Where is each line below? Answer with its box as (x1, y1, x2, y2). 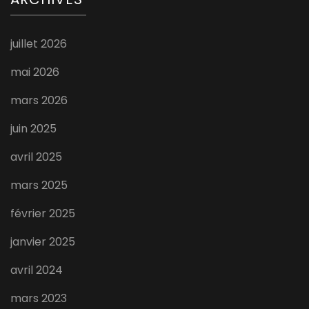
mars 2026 (10, 92, 68, 109)
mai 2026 (10, 64, 59, 81)
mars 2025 (10, 177, 68, 194)
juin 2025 (10, 121, 57, 137)
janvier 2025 (10, 234, 75, 250)
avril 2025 (10, 149, 62, 166)
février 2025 (10, 206, 75, 222)
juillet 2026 (10, 36, 67, 52)
